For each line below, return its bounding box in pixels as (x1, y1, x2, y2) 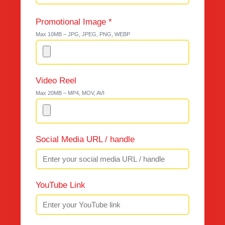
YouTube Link (36, 180, 85, 190)
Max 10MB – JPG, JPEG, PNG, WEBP (36, 31, 130, 37)
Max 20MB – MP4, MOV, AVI (36, 90, 104, 96)
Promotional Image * (36, 17, 112, 27)
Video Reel (36, 76, 76, 85)
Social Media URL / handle (36, 135, 135, 144)
